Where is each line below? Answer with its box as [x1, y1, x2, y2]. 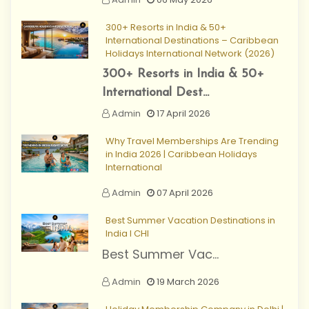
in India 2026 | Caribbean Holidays [105, 148, 257, 161]
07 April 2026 [154, 186, 213, 200]
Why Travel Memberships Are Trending [105, 134, 279, 148]
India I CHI [105, 227, 149, 241]
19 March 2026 [154, 275, 219, 289]
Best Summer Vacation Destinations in [105, 214, 275, 228]
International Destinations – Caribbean [105, 34, 279, 48]
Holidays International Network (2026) [105, 47, 275, 61]
